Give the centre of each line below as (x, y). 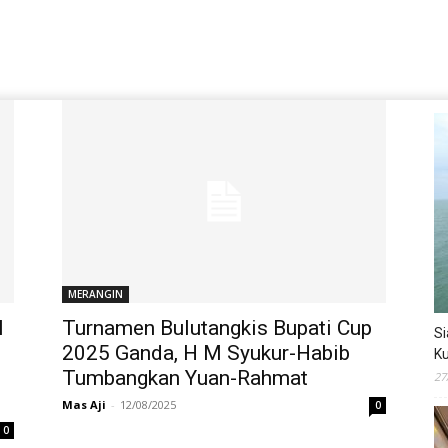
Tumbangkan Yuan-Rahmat (185, 377)
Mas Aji (84, 404)
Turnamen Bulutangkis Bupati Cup (217, 327)
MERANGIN (95, 293)
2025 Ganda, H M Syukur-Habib (206, 352)
